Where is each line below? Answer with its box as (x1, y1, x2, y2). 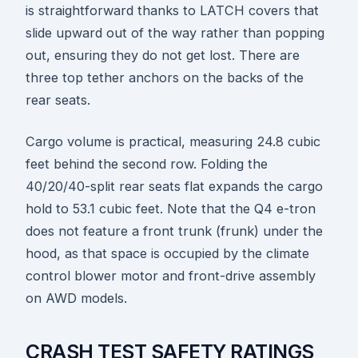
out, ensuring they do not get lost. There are (26, 47, 300, 64)
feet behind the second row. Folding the (26, 156, 268, 173)
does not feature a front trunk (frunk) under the (26, 223, 323, 240)
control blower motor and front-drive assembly (26, 268, 316, 284)
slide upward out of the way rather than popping (26, 25, 324, 42)
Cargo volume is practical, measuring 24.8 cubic (26, 133, 320, 150)
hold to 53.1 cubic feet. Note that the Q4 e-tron (26, 201, 316, 217)
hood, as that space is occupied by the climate (26, 245, 309, 262)
